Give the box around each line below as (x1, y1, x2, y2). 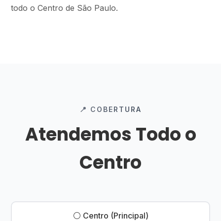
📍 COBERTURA (79, 105, 142, 113)
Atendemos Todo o (25, 122, 196, 147)
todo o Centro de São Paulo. (11, 3, 118, 13)
